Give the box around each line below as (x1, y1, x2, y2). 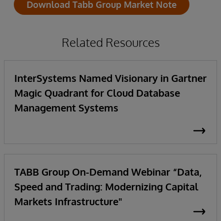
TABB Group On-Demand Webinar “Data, (14, 165, 202, 178)
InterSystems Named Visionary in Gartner (14, 72, 207, 84)
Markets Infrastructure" (14, 195, 122, 208)
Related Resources (61, 35, 160, 50)
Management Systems (14, 101, 118, 114)
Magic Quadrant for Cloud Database (14, 86, 180, 99)
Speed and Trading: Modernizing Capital (14, 180, 198, 193)
